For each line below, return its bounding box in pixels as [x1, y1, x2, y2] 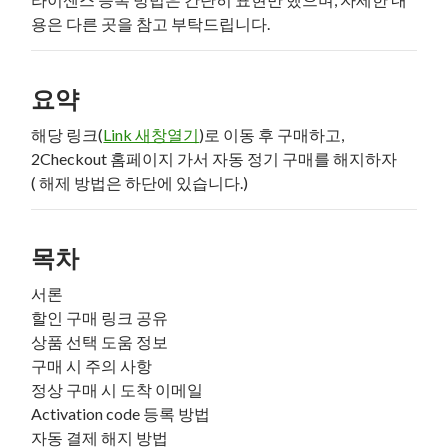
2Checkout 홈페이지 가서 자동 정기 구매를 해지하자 [31, 149, 398, 168]
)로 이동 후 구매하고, [199, 125, 345, 144]
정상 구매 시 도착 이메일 [31, 380, 204, 399]
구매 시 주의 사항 [31, 356, 153, 375]
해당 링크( [31, 125, 104, 144]
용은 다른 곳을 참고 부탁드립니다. [31, 14, 271, 33]
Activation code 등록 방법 [31, 404, 211, 423]
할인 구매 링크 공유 [31, 308, 169, 327]
